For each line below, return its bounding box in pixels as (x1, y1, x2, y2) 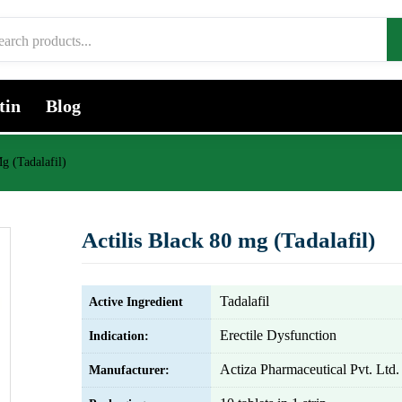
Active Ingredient (89, 295, 183, 309)
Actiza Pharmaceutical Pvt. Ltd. (220, 362, 399, 377)
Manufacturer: (89, 363, 170, 377)
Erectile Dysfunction (220, 328, 336, 343)
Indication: (89, 329, 149, 343)
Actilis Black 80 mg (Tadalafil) (82, 228, 375, 252)
